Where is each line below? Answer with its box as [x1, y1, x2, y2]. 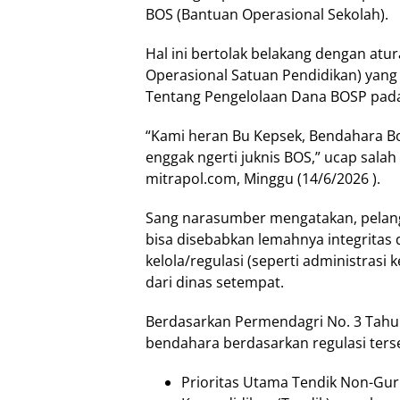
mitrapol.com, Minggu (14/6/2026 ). [146, 169, 380, 189]
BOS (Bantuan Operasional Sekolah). [146, 4, 388, 25]
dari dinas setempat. [146, 272, 284, 293]
